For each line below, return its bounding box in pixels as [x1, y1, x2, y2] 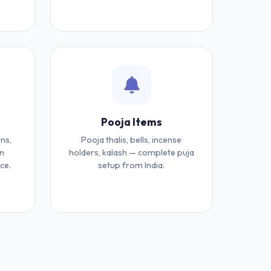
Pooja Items [100, 115, 162, 129]
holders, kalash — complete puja [68, 147, 194, 158]
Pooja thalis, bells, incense [81, 134, 182, 145]
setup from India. [98, 160, 165, 171]
